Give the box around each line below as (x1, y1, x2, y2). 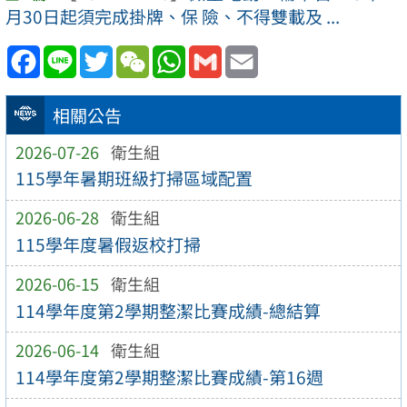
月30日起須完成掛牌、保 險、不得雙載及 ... (5, 3, 340, 29)
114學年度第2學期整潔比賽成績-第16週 (15, 363, 323, 390)
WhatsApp (185, 40, 269, 66)
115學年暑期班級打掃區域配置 (15, 165, 253, 192)
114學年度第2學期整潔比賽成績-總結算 (15, 297, 321, 323)
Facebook (40, 40, 118, 66)
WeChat (149, 40, 213, 66)
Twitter (113, 40, 169, 66)
